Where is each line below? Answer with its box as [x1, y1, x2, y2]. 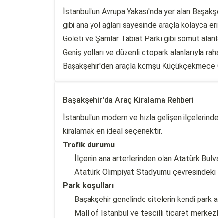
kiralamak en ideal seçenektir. [63, 127, 162, 136]
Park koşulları [63, 181, 114, 190]
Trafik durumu [63, 140, 115, 149]
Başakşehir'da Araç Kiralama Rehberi [63, 95, 194, 105]
